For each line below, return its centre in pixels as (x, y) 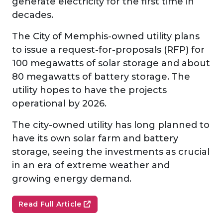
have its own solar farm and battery (95, 138)
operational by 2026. (60, 103)
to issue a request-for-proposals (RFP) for (108, 50)
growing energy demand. (72, 178)
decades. (34, 15)
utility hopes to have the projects (89, 90)
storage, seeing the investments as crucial (111, 152)
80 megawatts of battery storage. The (101, 76)
